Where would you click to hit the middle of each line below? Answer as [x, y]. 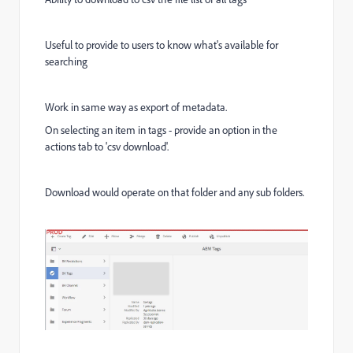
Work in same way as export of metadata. [136, 107]
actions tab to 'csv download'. [107, 146]
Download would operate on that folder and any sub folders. [175, 192]
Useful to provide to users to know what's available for [162, 45]
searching [66, 61]
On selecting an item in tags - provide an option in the [161, 130]
